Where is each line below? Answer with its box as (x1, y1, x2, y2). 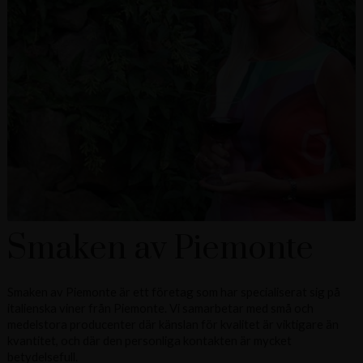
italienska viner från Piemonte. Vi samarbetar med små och (6, 301, 314, 316)
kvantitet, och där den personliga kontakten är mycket (6, 333, 292, 348)
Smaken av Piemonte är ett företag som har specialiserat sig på (6, 284, 340, 300)
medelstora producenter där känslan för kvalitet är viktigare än (6, 317, 339, 332)
